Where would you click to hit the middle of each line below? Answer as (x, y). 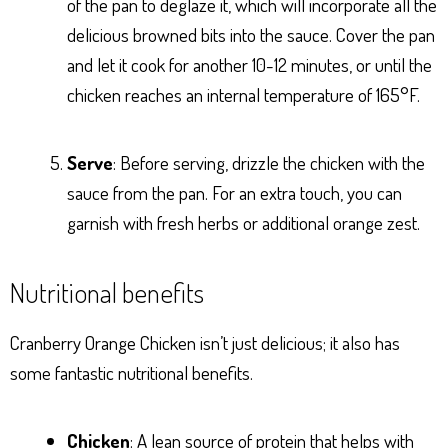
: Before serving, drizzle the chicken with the (269, 163)
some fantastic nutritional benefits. (131, 373)
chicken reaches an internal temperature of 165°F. (243, 95)
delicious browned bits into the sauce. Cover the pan (251, 35)
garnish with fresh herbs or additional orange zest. (243, 223)
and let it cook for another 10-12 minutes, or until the (249, 65)
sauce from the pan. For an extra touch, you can (234, 193)
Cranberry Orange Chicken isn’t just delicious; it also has (205, 343)
